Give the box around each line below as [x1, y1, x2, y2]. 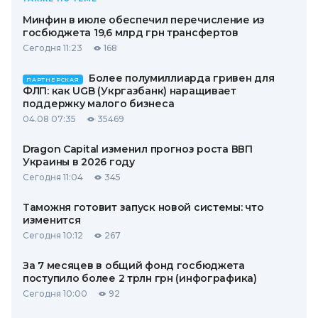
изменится [23, 214, 81, 226]
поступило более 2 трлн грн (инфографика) [23, 272, 257, 285]
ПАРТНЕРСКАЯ [26, 76, 79, 83]
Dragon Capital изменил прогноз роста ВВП [23, 143, 253, 155]
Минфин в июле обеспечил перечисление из [23, 13, 265, 26]
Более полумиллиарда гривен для [88, 72, 275, 84]
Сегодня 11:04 [23, 172, 83, 182]
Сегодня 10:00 [23, 288, 87, 299]
